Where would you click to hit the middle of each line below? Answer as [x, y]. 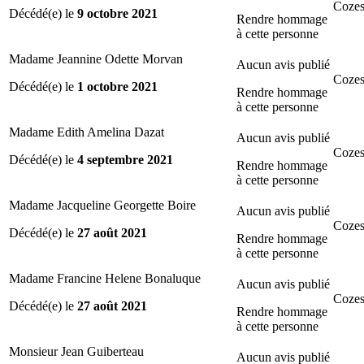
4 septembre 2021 [125, 159]
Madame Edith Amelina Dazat [87, 132]
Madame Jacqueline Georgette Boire [102, 205]
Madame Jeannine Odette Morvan [96, 58]
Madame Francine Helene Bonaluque [105, 278]
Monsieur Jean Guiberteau [76, 351]
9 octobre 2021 [117, 13]
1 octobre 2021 [117, 86]
